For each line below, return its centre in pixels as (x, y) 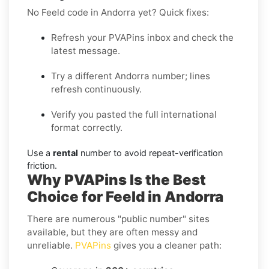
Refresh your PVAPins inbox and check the (142, 37)
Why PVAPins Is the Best (116, 180)
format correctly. (87, 127)
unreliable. (51, 245)
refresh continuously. (96, 89)
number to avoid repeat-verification (150, 153)
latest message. (86, 50)
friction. (42, 165)
